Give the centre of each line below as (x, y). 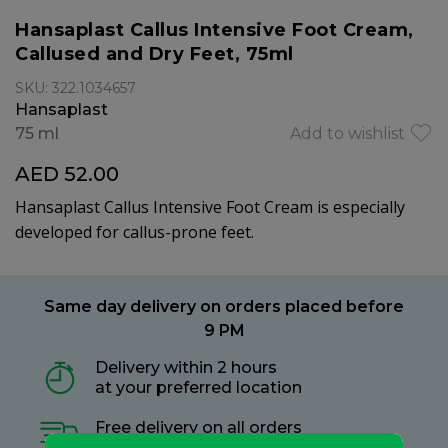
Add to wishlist (347, 133)
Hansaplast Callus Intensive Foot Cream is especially (210, 207)
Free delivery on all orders (198, 427)
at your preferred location (198, 387)
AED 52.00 (67, 174)
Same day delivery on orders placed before (224, 306)
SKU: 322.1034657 (75, 88)
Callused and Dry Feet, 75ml (154, 54)
